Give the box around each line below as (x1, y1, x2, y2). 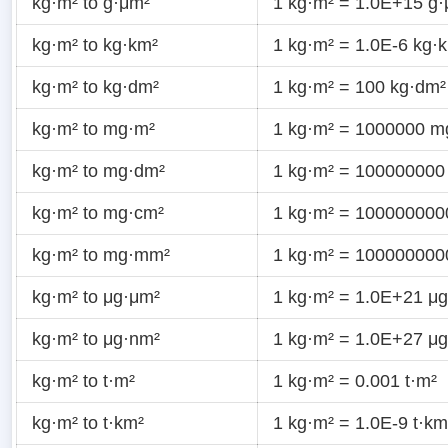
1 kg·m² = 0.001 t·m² (273, 371, 437, 392)
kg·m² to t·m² (32, 371, 135, 392)
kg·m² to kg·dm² (32, 77, 159, 98)
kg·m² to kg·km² (32, 35, 158, 56)
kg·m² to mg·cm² (32, 203, 164, 224)
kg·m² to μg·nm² (32, 329, 160, 350)
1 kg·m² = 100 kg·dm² (273, 77, 446, 98)
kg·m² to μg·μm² (32, 287, 160, 308)
